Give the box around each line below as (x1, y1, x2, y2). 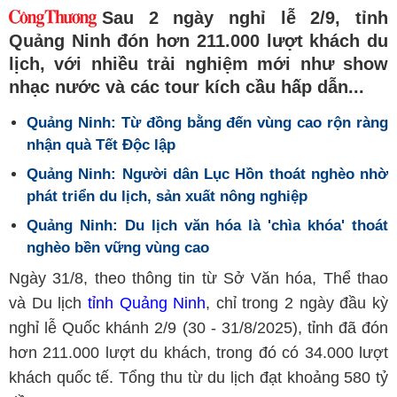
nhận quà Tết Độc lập (27, 136, 175, 153)
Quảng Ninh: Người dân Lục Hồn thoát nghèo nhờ (27, 166, 388, 183)
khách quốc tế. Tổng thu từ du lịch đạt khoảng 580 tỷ (9, 369, 388, 386)
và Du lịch (9, 294, 88, 312)
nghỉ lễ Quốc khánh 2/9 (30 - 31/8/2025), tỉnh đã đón (9, 319, 388, 337)
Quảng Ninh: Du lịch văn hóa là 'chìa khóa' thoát (27, 217, 388, 234)
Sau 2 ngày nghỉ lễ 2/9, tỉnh (102, 8, 388, 27)
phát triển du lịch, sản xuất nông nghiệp (27, 188, 307, 205)
